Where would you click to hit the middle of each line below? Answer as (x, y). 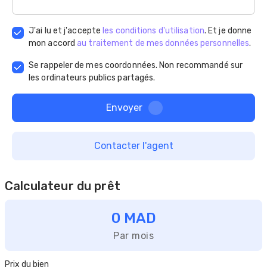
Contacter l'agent (133, 146)
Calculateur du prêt (63, 186)
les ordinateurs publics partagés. (92, 78)
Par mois (133, 236)
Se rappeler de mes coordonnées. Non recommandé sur (136, 66)
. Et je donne (228, 31)
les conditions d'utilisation (153, 31)
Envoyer (124, 108)
